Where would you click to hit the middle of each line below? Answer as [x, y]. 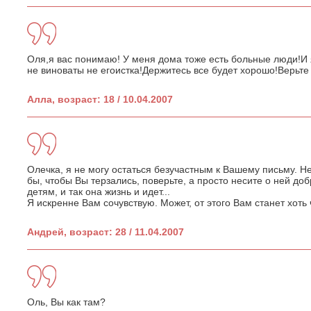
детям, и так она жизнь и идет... [99, 191]
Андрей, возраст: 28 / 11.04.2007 [106, 232]
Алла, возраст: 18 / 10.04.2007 [100, 99]
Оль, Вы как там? [66, 302]
